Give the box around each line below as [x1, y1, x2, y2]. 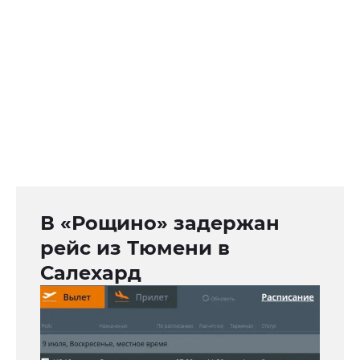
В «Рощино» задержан [40, 211, 280, 235]
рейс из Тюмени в [40, 236, 230, 260]
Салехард [40, 261, 141, 285]
